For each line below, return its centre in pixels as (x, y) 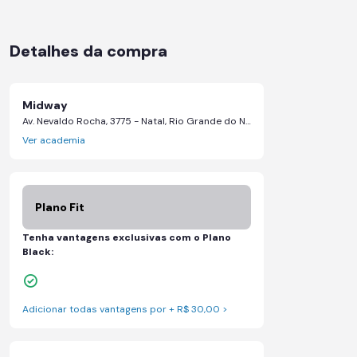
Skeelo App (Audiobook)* (96, 260)
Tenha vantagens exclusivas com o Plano (126, 237)
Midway (45, 105)
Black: (37, 252)
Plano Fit (59, 207)
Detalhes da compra (88, 51)
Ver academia (53, 140)
